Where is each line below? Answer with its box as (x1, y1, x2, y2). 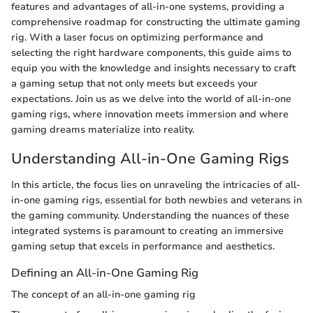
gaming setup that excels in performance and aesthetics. (11, 240, 275, 254)
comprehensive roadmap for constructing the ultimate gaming (11, 15, 300, 29)
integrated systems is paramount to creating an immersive (11, 224, 284, 238)
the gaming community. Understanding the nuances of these (11, 209, 289, 223)
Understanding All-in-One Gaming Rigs (11, 148, 289, 168)
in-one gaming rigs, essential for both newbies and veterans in (11, 194, 302, 208)
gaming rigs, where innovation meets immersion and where (11, 107, 289, 121)
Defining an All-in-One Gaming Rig (11, 265, 198, 282)
